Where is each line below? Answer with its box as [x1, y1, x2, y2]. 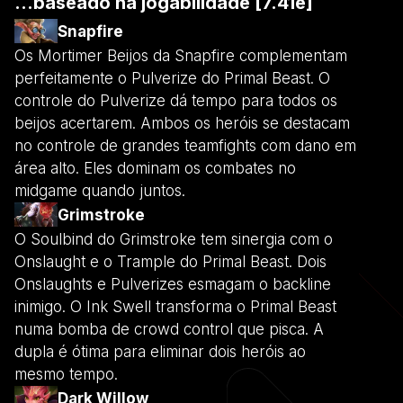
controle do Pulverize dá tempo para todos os [14, 91, 337, 110]
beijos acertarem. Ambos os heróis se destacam [14, 113, 350, 132]
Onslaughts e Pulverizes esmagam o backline [14, 274, 331, 293]
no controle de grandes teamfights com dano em [14, 136, 356, 155]
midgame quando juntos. [14, 181, 185, 200]
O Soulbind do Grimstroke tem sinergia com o [14, 229, 333, 248]
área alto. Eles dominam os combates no [14, 158, 296, 177]
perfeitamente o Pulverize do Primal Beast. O [14, 68, 330, 87]
